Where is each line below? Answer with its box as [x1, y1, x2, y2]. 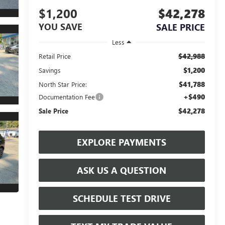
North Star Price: [38, 79, 87, 88]
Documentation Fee [38, 92, 95, 101]
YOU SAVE [38, 21, 82, 33]
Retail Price [38, 51, 71, 60]
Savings [38, 65, 61, 74]
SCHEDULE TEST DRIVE [72, 192, 171, 204]
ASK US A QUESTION [77, 164, 167, 176]
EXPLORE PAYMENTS [77, 136, 167, 148]
